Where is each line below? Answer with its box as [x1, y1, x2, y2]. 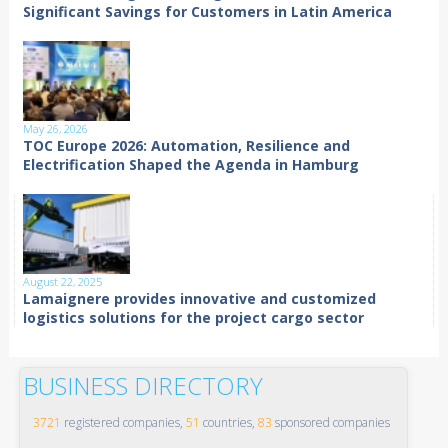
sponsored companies [271, 414, 390, 432]
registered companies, [60, 414, 186, 432]
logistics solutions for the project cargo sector [23, 308, 365, 328]
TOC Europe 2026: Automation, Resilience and [23, 136, 351, 156]
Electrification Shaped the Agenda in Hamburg [23, 155, 360, 175]
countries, [199, 414, 258, 432]
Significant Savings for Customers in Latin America [23, 2, 393, 22]
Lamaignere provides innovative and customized [23, 289, 377, 309]
